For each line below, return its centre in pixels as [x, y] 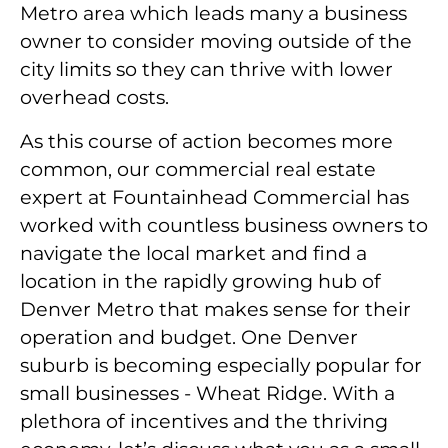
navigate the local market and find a [193, 253]
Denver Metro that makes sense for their [215, 309]
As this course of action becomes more [206, 141]
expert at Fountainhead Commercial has [214, 197]
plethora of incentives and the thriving [204, 421]
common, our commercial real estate [198, 169]
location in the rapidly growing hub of [200, 281]
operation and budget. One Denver [189, 337]
